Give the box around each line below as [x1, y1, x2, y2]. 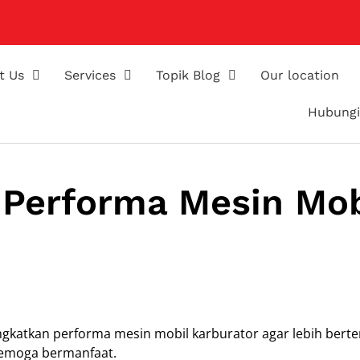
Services [64, 67, 117, 83]
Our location [260, 67, 340, 83]
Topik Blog [156, 67, 221, 83]
